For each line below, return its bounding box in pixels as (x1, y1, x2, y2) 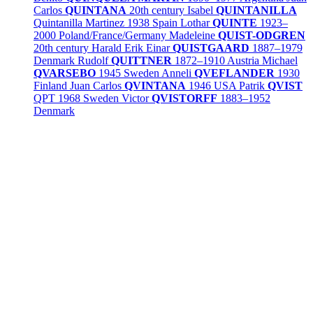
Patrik (239, 79, 268, 92)
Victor (122, 92, 152, 104)
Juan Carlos (70, 79, 124, 92)
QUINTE (212, 16, 257, 29)
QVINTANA (124, 79, 186, 92)
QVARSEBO (34, 66, 96, 79)
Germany (125, 29, 166, 41)
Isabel (187, 3, 216, 16)
